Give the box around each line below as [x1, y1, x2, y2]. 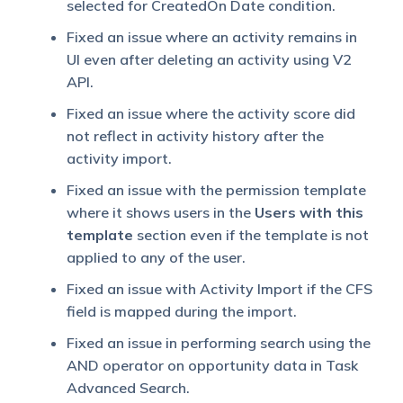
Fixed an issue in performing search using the [66, 334, 371, 353]
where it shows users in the [66, 203, 255, 222]
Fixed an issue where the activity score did [66, 104, 355, 123]
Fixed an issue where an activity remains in [66, 28, 357, 47]
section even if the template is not [132, 226, 369, 245]
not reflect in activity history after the [66, 127, 324, 146]
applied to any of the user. [66, 248, 246, 267]
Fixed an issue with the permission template [66, 181, 366, 200]
